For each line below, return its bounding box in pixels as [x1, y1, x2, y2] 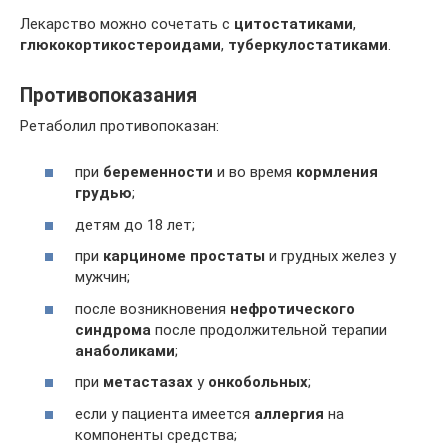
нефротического [230, 299, 355, 318]
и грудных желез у [265, 247, 396, 265]
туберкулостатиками [228, 35, 388, 54]
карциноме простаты [103, 247, 265, 265]
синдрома [75, 320, 151, 339]
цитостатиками [234, 14, 353, 33]
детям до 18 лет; [75, 215, 195, 234]
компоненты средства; [75, 425, 237, 444]
